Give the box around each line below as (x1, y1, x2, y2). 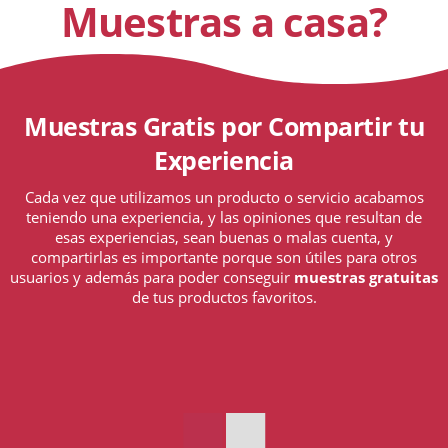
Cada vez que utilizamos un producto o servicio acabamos (24, 186, 424, 207)
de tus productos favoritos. (131, 286, 317, 307)
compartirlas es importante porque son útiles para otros (31, 246, 417, 267)
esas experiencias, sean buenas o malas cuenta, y (55, 226, 393, 247)
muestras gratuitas (294, 266, 438, 287)
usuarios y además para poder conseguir (10, 266, 294, 287)
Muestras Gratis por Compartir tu (24, 108, 424, 143)
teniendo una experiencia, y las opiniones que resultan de (26, 206, 422, 227)
